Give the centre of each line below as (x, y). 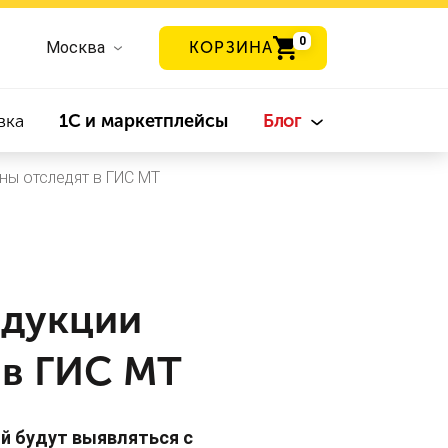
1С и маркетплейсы (143, 121)
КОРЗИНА (231, 47)
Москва (76, 47)
